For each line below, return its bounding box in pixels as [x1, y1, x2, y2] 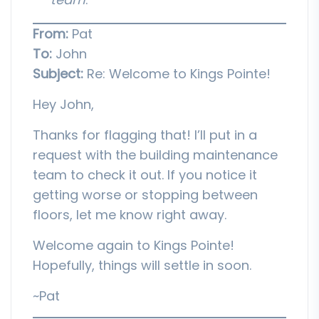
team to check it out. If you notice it [33, 165, 257, 184]
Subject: [33, 64, 83, 83]
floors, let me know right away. [33, 205, 226, 224]
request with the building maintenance [33, 145, 278, 164]
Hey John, [33, 95, 94, 113]
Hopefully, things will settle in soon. [33, 256, 251, 274]
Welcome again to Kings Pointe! [33, 236, 234, 254]
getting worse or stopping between [33, 185, 258, 204]
